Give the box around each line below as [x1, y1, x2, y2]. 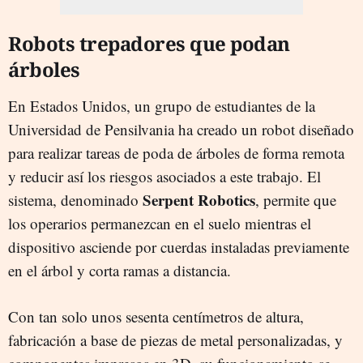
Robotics [198, 188, 255, 211]
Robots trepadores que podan [8, 29, 290, 57]
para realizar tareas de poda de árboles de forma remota [8, 142, 344, 163]
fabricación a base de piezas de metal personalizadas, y [8, 329, 343, 350]
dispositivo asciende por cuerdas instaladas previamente [8, 236, 349, 257]
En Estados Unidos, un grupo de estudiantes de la [8, 95, 315, 116]
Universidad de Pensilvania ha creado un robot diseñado [8, 118, 354, 139]
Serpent [143, 188, 194, 211]
